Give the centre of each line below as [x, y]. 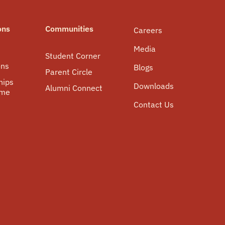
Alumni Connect [74, 88]
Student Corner [73, 56]
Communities [69, 29]
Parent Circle [69, 72]
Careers [148, 30]
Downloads [153, 86]
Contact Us [153, 104]
